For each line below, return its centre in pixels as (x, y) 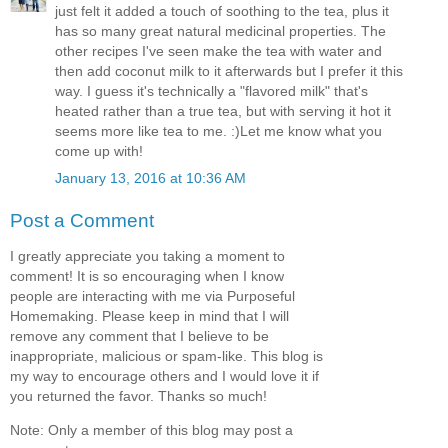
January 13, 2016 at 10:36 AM (150, 177)
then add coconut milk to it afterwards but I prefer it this (229, 70)
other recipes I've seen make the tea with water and (218, 50)
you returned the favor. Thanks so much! (138, 395)
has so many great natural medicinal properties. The (220, 30)
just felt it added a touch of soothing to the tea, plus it (222, 10)
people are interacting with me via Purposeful (152, 295)
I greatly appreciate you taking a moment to (147, 255)
